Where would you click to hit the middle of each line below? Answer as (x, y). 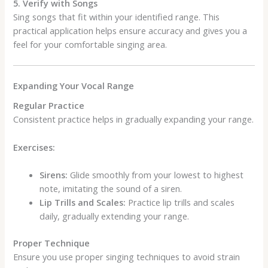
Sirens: (54, 174)
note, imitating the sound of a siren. (111, 188)
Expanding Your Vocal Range (74, 86)
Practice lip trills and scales (180, 202)
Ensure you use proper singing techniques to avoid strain (127, 256)
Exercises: (34, 147)
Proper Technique (52, 243)
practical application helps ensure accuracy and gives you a (130, 30)
